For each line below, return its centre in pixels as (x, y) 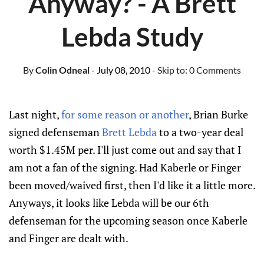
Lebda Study (132, 37)
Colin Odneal (62, 70)
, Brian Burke (218, 114)
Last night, (35, 114)
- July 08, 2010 (121, 70)
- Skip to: (171, 70)
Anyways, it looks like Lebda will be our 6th (109, 203)
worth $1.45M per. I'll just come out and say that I (125, 150)
